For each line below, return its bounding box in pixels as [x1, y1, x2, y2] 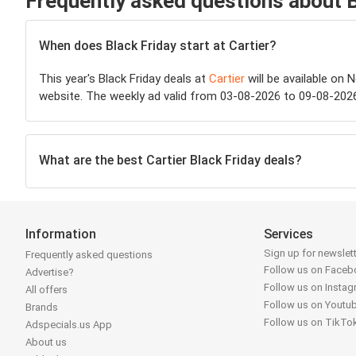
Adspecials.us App [25, 319, 112, 331]
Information [25, 226, 96, 242]
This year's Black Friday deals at [39, 72, 209, 86]
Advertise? [25, 266, 74, 279]
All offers [25, 284, 68, 296]
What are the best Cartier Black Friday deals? [39, 152, 301, 168]
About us [25, 336, 67, 349]
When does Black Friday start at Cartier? [39, 37, 276, 53]
